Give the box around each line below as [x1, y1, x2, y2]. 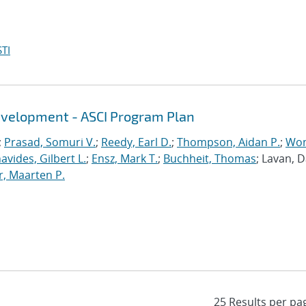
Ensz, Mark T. [92, 151, 158, 166]
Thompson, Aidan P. [177, 135, 280, 150]
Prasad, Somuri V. [4, 135, 96, 150]
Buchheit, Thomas [163, 151, 256, 166]
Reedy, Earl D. [101, 135, 171, 150]
